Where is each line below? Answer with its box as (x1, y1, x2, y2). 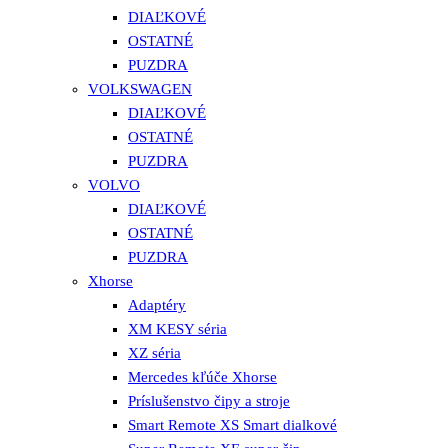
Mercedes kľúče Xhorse (128, 369, 277, 386)
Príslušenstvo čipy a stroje (128, 393, 290, 410)
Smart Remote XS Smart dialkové (128, 417, 337, 434)
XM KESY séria (128, 321, 227, 338)
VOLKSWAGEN (88, 81, 192, 98)
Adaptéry (128, 297, 186, 314)
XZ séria (128, 345, 181, 362)
